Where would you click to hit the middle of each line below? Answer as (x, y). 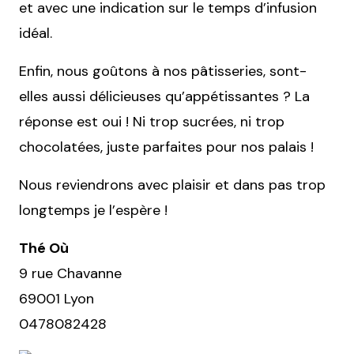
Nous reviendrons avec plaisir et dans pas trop (172, 185)
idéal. (36, 33)
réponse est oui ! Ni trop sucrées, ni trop (152, 122)
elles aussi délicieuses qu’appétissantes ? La (164, 96)
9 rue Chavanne (70, 273)
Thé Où (44, 248)
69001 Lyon (56, 299)
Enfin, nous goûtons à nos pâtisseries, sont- (163, 71)
